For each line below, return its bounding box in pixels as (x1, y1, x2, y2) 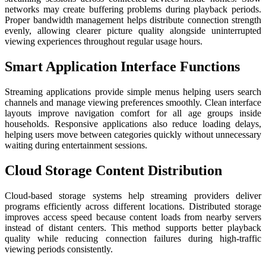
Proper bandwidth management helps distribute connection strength (5, 15, 261, 26)
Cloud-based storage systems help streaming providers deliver (5, 190, 261, 201)
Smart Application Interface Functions (5, 58, 240, 74)
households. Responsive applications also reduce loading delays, (5, 118, 261, 129)
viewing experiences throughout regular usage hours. (5, 36, 202, 47)
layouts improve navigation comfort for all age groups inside (5, 107, 261, 118)
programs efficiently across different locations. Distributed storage (5, 201, 261, 211)
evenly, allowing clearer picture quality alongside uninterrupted (5, 26, 261, 36)
